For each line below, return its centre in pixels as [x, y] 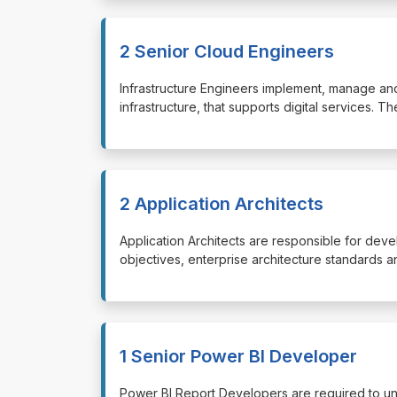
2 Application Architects [222, 203]
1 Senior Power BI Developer [238, 356]
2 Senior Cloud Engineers [227, 51]
